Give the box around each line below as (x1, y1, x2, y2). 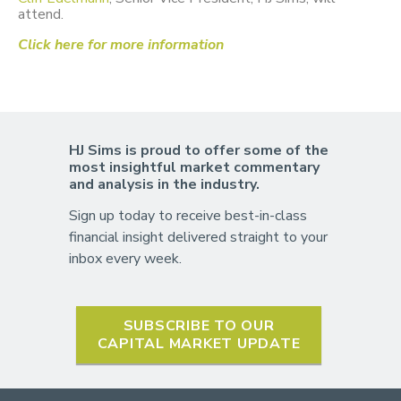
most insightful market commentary (68, 157, 320, 177)
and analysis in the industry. (68, 174, 260, 194)
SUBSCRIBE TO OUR (123, 315, 275, 336)
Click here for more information (18, 35, 224, 55)
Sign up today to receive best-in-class (68, 205, 307, 226)
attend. (18, 4, 64, 25)
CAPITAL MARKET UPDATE (97, 333, 301, 354)
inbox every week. (68, 248, 182, 269)
